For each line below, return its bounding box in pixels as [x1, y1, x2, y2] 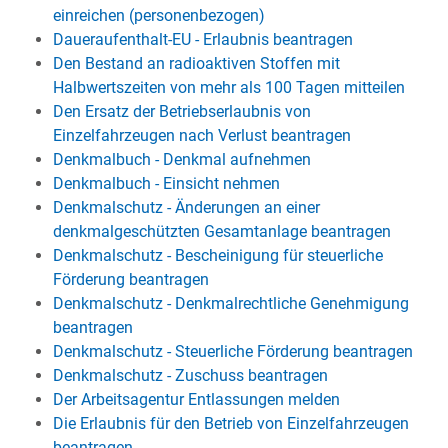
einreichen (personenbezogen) [52, 6, 265, 25]
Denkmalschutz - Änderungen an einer [52, 198, 320, 217]
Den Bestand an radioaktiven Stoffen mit [52, 54, 340, 73]
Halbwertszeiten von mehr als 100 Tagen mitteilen [52, 78, 405, 97]
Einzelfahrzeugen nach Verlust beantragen [52, 126, 351, 145]
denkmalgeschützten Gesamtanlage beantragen [52, 222, 391, 241]
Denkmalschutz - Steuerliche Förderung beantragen [52, 342, 413, 361]
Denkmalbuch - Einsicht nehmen [52, 174, 280, 193]
